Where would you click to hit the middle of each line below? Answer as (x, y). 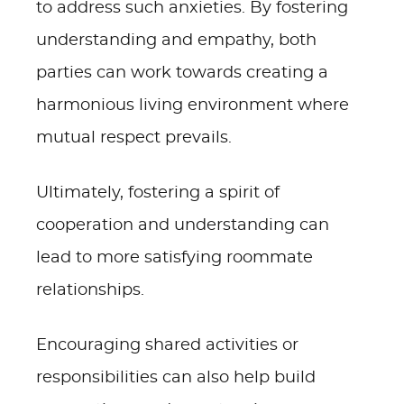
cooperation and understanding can (183, 225)
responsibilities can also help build (176, 378)
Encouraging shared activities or (167, 345)
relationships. (90, 290)
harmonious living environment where (193, 106)
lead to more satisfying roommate (174, 258)
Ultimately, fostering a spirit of (158, 193)
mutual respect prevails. (134, 138)
